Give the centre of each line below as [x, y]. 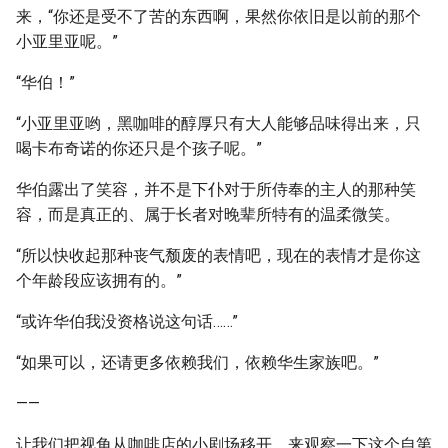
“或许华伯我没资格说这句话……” [127, 321]
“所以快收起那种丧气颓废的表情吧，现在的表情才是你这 [218, 255]
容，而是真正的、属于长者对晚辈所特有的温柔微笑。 [208, 214]
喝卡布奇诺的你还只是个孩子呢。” [139, 148]
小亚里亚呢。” [67, 41]
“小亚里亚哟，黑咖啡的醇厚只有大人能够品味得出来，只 [218, 123]
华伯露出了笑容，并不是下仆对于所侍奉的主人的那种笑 [216, 189]
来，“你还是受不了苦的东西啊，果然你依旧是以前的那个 [218, 16]
